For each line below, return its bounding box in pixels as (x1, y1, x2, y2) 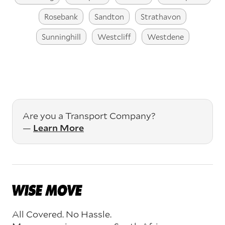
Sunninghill (41, 32, 81, 42)
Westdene (147, 32, 184, 42)
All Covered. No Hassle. (12, 207, 111, 220)
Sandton (94, 12, 124, 22)
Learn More (33, 122, 84, 134)
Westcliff (97, 32, 131, 42)
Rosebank (44, 12, 78, 22)
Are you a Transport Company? (23, 109, 156, 122)
